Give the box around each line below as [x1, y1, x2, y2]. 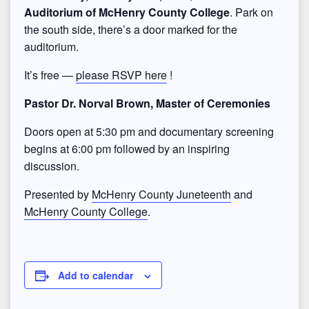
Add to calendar [58, 268, 133, 282]
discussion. [24, 158, 79, 174]
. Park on [230, 4, 273, 20]
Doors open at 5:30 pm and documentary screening [24, 123, 274, 139]
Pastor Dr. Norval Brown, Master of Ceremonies [24, 95, 270, 111]
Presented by [24, 186, 92, 202]
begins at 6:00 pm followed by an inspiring [24, 141, 230, 157]
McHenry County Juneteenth [92, 186, 231, 202]
